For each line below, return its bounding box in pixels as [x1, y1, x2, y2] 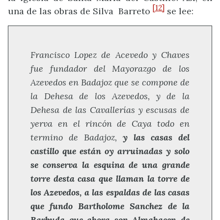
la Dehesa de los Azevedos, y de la [30, 90, 190, 102]
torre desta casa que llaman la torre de [30, 172, 190, 184]
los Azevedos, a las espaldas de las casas [30, 186, 190, 198]
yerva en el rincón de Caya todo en [30, 117, 190, 129]
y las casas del [123, 131, 190, 143]
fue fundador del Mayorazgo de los [30, 62, 190, 74]
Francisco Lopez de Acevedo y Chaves [30, 49, 190, 60]
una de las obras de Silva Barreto [8, 5, 153, 17]
